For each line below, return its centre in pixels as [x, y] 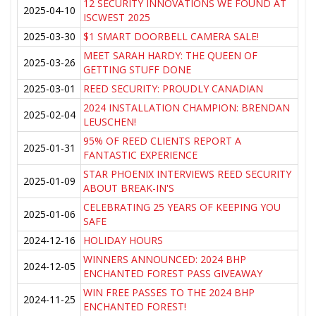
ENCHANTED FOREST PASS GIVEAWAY [173, 274]
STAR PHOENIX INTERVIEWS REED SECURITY [188, 174]
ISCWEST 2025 [117, 18]
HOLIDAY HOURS [123, 241]
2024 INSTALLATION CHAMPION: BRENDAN [187, 108]
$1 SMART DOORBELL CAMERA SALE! [171, 37]
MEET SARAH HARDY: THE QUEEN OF [171, 56]
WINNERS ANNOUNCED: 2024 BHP [165, 260]
